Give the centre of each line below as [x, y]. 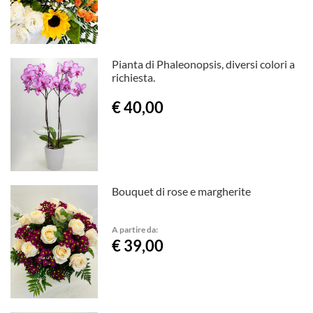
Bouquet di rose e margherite [182, 191]
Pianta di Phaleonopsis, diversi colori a [204, 64]
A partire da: [135, 229]
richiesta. [134, 78]
